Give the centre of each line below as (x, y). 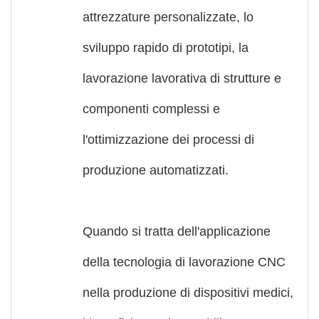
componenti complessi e (151, 109)
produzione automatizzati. (156, 170)
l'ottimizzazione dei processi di (168, 139)
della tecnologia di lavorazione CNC (184, 262)
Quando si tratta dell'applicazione (177, 231)
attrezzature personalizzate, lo (168, 17)
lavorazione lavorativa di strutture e (182, 78)
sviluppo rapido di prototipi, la (166, 47)
